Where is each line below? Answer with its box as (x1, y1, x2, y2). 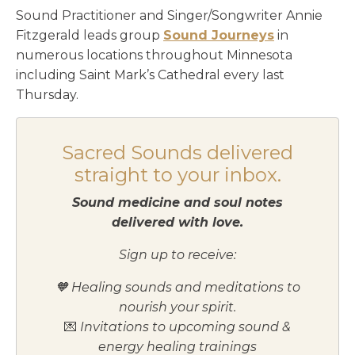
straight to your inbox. (74, 162, 281, 186)
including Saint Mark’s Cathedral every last (16, 67, 284, 82)
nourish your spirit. (119, 299, 236, 315)
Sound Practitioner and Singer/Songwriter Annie (16, 7, 323, 23)
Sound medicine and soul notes (72, 194, 283, 210)
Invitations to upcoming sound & (80, 319, 291, 334)
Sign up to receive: (119, 246, 236, 262)
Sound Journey (163, 27, 267, 43)
